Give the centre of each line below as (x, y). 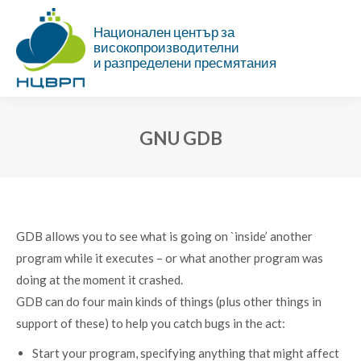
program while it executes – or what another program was (170, 257)
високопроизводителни (167, 48)
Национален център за (164, 33)
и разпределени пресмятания (185, 63)
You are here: (216, 163)
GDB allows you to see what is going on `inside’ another (164, 236)
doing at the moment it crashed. (100, 279)
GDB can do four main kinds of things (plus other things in (169, 301)
